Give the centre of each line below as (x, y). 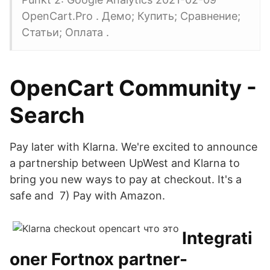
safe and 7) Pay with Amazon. (87, 196)
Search (47, 115)
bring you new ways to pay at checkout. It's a (126, 179)
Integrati (217, 238)
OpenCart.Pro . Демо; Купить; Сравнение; (131, 16)
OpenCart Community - (133, 88)
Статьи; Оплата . (65, 32)
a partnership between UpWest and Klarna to (125, 163)
